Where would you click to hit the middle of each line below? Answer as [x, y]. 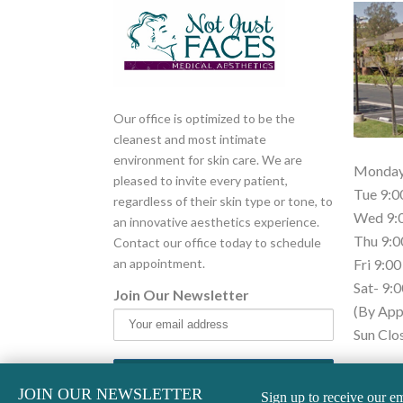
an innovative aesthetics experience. [216, 221]
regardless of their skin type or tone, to [223, 201]
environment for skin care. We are [207, 159]
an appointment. [159, 263]
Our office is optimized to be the [204, 118]
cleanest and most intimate [189, 139]
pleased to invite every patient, [200, 180]
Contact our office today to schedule [217, 242]
